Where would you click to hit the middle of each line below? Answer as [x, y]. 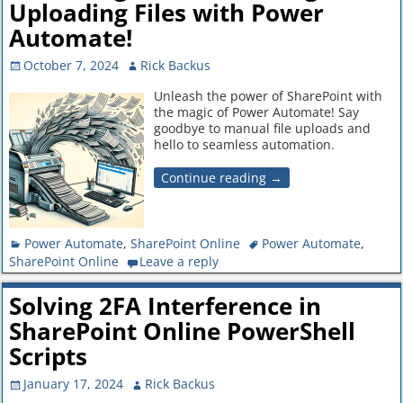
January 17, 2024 [74, 384]
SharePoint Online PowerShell [182, 331]
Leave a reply [179, 261]
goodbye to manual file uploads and [262, 129]
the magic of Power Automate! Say [256, 112]
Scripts [48, 357]
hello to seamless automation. [244, 145]
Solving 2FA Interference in [165, 306]
